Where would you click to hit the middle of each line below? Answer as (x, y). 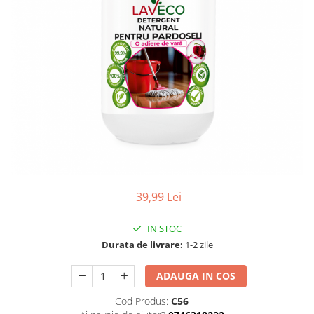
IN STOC (163, 228)
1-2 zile (198, 245)
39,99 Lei (158, 197)
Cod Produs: (142, 301)
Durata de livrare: (142, 245)
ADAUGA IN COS (196, 276)
